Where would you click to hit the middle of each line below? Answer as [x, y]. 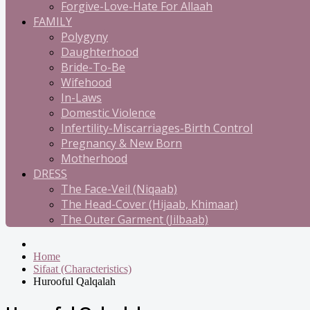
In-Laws [81, 98]
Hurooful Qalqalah [74, 281]
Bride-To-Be [93, 67]
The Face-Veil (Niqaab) [119, 189]
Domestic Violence [108, 113]
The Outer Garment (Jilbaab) [135, 219]
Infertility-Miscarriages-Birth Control [157, 128]
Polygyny [84, 37]
